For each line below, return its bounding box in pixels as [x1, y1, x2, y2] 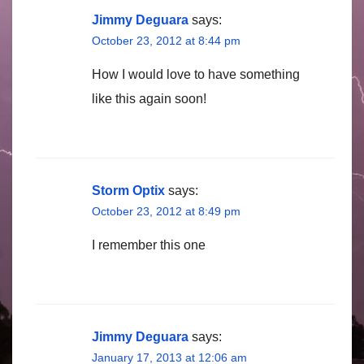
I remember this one [92, 238, 206, 253]
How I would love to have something [92, 67, 300, 82]
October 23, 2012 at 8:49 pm [92, 205, 240, 219]
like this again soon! [92, 92, 206, 106]
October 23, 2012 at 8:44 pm [92, 34, 240, 48]
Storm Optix [92, 184, 165, 198]
